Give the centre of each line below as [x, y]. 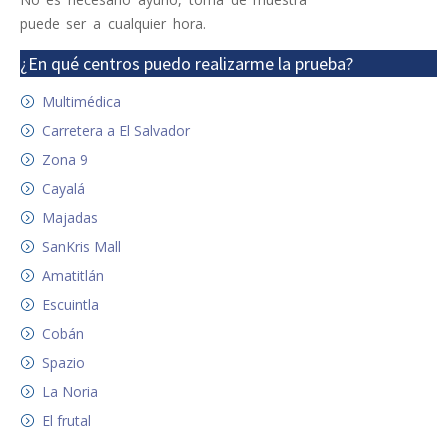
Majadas [69, 217]
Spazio [63, 362]
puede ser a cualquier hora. [112, 23]
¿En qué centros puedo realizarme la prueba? [186, 63]
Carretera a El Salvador [115, 130]
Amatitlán [72, 275]
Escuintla [70, 304]
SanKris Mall [81, 246]
